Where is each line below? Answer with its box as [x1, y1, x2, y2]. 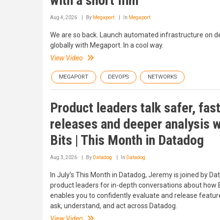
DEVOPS [108, 73, 129, 80]
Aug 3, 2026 [50, 154, 77, 160]
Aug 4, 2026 [50, 14, 77, 20]
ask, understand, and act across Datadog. [50, 201, 177, 210]
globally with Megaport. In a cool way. [50, 41, 164, 49]
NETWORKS [148, 73, 177, 80]
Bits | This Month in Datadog [50, 132, 204, 148]
